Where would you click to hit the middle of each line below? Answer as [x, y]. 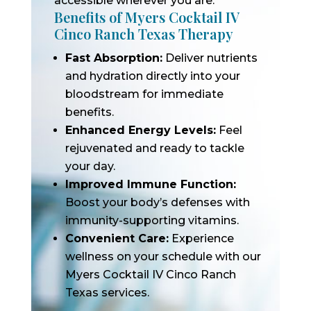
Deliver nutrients [210, 58]
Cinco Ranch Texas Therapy [143, 34]
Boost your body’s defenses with [157, 202]
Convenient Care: [117, 238]
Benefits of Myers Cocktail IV [146, 17]
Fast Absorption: [114, 58]
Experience [201, 238]
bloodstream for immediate [144, 94]
